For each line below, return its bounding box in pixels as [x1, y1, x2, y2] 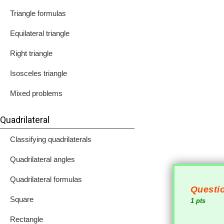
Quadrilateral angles [10, 155, 75, 163]
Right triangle [10, 49, 52, 57]
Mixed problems [10, 89, 62, 97]
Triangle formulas [10, 9, 66, 17]
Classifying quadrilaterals [10, 135, 91, 143]
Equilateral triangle [10, 29, 69, 37]
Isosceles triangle [10, 69, 67, 77]
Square [10, 195, 33, 203]
